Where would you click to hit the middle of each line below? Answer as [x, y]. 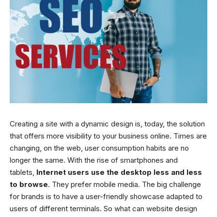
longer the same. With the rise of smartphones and [94, 160]
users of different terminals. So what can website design [103, 208]
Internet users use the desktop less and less [119, 172]
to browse [29, 184]
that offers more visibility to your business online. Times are [108, 136]
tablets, [23, 172]
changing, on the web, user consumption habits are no [99, 148]
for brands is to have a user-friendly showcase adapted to [106, 196]
